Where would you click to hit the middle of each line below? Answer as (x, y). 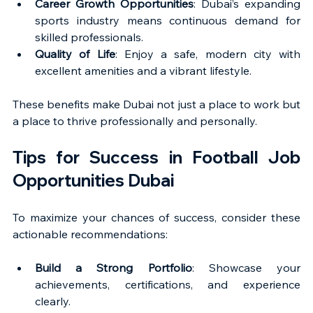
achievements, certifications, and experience (168, 284)
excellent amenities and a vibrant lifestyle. (143, 70)
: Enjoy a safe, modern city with (208, 53)
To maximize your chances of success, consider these (156, 217)
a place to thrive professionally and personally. (135, 121)
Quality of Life (75, 53)
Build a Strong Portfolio (114, 267)
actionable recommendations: (90, 234)
